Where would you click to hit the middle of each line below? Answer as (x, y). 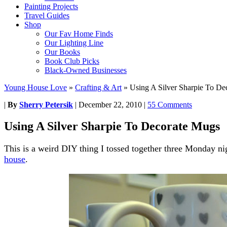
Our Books (62, 52)
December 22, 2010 (110, 105)
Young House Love (35, 87)
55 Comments (170, 105)
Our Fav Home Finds (79, 34)
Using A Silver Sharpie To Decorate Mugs (112, 126)
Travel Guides (47, 15)
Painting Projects (51, 6)
